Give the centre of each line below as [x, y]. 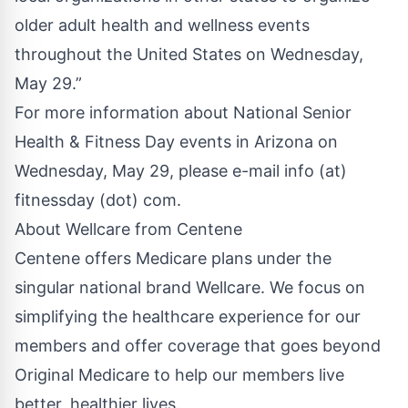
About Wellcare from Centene [128, 229]
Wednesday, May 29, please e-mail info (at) [181, 171]
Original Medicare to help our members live [179, 375]
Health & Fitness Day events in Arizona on [176, 142]
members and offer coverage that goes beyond [198, 346]
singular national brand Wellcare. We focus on [190, 288]
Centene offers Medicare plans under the [173, 259]
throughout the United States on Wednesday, [189, 55]
